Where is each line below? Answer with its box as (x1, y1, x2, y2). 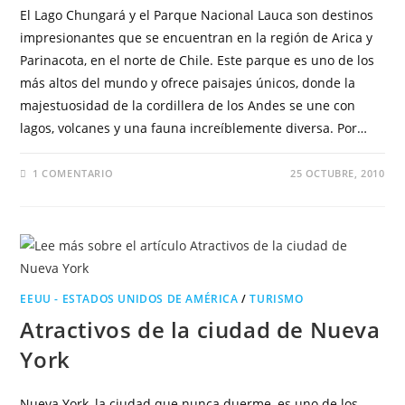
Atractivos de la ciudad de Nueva (20, 315, 381, 344)
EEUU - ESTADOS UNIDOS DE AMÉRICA (20, 291, 239, 306)
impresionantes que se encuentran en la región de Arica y (20, 29, 373, 46)
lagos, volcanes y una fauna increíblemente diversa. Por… (20, 119, 368, 137)
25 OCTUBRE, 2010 (289, 166, 385, 180)
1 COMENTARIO (33, 166, 114, 180)
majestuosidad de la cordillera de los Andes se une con (20, 97, 356, 114)
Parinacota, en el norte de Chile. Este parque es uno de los (20, 52, 375, 69)
